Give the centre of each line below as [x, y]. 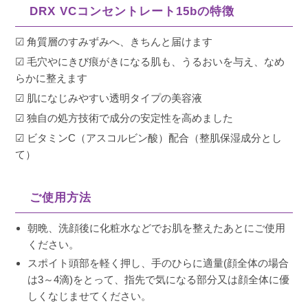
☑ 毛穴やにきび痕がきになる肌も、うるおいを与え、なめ [150, 62]
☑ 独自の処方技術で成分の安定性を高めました [124, 118]
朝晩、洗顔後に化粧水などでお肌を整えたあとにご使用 [157, 228]
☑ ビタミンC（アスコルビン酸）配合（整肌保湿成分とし [149, 138]
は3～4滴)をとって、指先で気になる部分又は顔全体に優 [159, 280]
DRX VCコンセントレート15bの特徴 [132, 12]
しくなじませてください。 [90, 296]
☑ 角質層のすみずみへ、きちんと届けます [114, 42]
